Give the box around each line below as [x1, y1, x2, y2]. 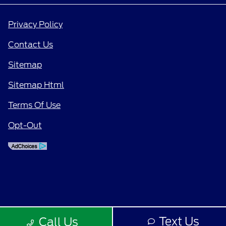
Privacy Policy [8, 20, 63, 30]
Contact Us [8, 40, 53, 50]
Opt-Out [8, 121, 42, 131]
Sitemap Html [8, 80, 64, 90]
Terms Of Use [8, 100, 61, 110]
